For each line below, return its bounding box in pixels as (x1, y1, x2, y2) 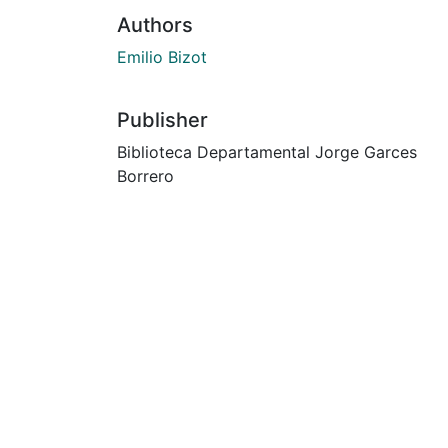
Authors (117, 12, 193, 37)
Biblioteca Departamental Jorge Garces (117, 141, 417, 162)
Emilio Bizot (117, 46, 207, 67)
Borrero (117, 165, 174, 186)
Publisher (117, 107, 208, 132)
